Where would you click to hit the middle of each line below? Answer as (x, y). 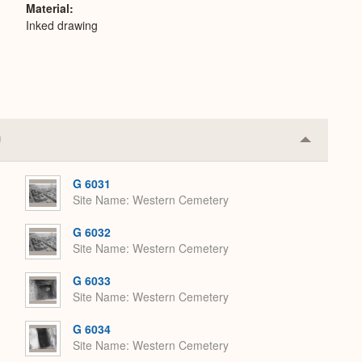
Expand (327, 170)
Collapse (330, 145)
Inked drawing (62, 25)
